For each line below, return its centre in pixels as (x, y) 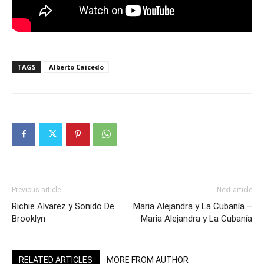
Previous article (36, 189)
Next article (235, 189)
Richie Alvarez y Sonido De (63, 206)
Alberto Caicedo (76, 67)
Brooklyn (29, 218)
